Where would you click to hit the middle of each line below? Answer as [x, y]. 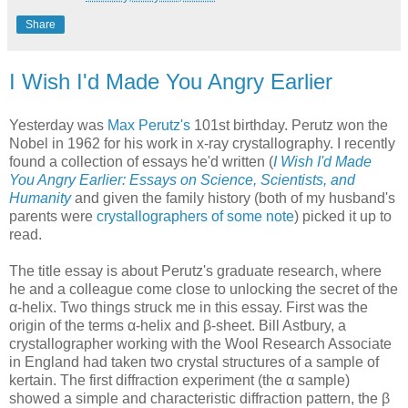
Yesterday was [58, 125]
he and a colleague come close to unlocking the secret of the [204, 289]
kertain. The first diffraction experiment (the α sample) [179, 380]
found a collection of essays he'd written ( [141, 161]
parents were [53, 216]
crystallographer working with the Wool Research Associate [200, 343]
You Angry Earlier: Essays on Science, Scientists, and [182, 179]
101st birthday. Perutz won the [289, 125]
